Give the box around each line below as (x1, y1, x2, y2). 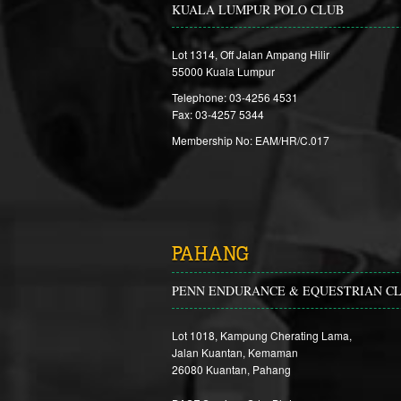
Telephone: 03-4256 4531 (172, 90, 298, 105)
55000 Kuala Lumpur (172, 64, 275, 79)
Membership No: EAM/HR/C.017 (172, 132, 329, 148)
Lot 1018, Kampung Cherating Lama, (172, 328, 352, 343)
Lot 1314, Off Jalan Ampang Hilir (172, 47, 329, 62)
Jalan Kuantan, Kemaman (172, 345, 298, 360)
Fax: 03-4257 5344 (172, 107, 264, 122)
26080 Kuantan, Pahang (172, 362, 291, 377)
